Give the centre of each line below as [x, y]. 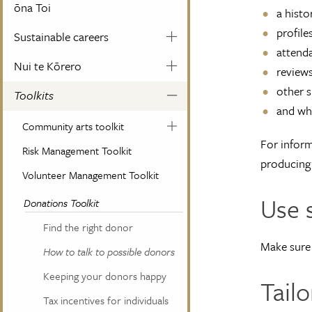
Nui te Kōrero [48, 65]
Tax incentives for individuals [106, 300]
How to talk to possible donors [109, 251]
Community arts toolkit [73, 126]
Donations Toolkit [61, 202]
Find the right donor [88, 227]
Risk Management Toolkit [77, 150]
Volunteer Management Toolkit [91, 174]
